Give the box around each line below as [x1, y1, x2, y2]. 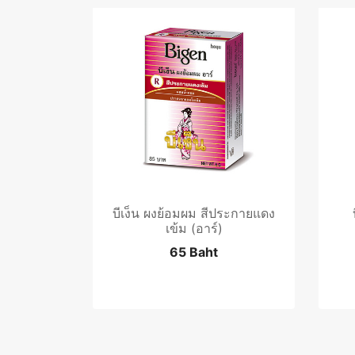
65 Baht [170, 243, 218, 260]
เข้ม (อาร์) [165, 219, 223, 236]
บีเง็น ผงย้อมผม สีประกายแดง [113, 204, 275, 221]
